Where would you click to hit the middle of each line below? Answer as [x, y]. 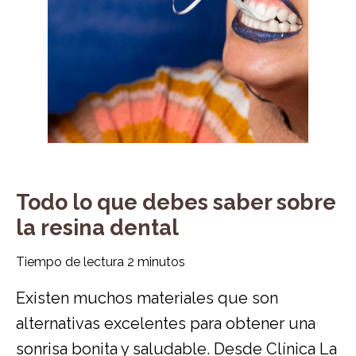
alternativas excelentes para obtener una [166, 323]
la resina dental [97, 227]
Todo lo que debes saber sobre [176, 202]
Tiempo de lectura [72, 261]
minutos [161, 261]
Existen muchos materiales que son [147, 298]
